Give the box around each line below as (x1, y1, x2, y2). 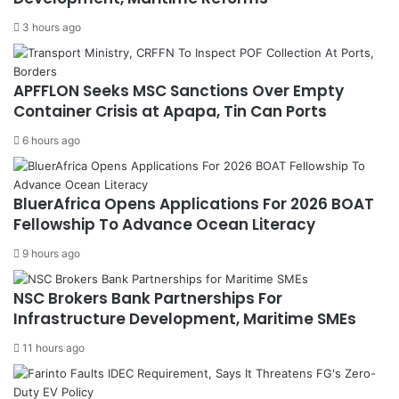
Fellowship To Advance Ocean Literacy (13, 214, 315, 235)
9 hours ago (22, 247, 80, 260)
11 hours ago (22, 341, 85, 354)
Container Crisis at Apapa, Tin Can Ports (13, 101, 327, 122)
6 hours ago (22, 134, 80, 147)
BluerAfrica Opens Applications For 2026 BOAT (13, 193, 374, 215)
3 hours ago (22, 20, 81, 34)
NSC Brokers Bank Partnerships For (13, 288, 282, 309)
